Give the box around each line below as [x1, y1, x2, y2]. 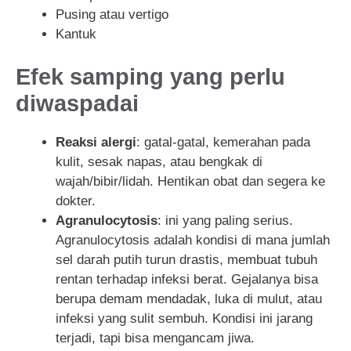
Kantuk [56, 26, 96, 42]
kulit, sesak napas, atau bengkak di [56, 154, 262, 170]
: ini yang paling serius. [157, 213, 293, 229]
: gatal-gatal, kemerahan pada [136, 135, 310, 150]
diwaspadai [16, 91, 139, 117]
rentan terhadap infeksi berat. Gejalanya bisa [56, 272, 318, 288]
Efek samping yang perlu [16, 64, 285, 90]
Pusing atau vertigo [56, 6, 168, 22]
